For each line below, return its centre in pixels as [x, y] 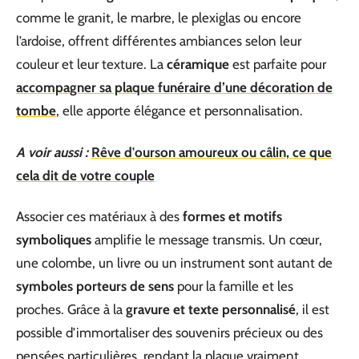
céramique [198, 64]
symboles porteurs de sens [95, 286]
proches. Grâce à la [71, 309]
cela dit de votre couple [85, 175]
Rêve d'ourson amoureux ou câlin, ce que [212, 152]
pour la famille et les [234, 286]
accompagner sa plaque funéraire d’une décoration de [174, 87]
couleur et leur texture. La [91, 64]
